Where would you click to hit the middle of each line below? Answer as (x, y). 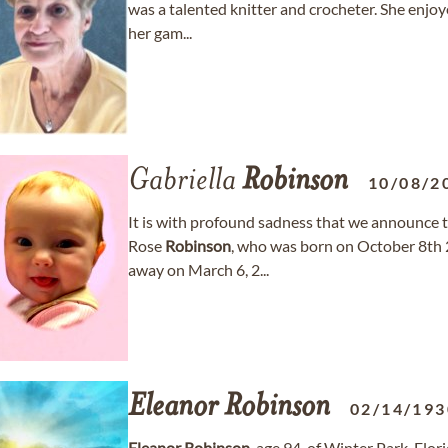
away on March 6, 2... (198, 269)
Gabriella (185, 182)
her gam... (160, 32)
